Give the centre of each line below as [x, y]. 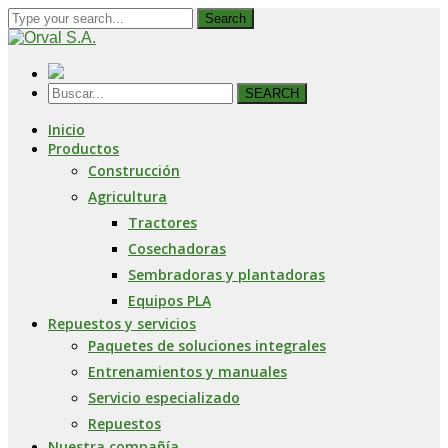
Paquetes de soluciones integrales [207, 345]
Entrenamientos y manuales [187, 371]
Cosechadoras [177, 248]
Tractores [162, 222]
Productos [83, 148]
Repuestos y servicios [122, 323]
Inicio [66, 129]
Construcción [134, 170]
